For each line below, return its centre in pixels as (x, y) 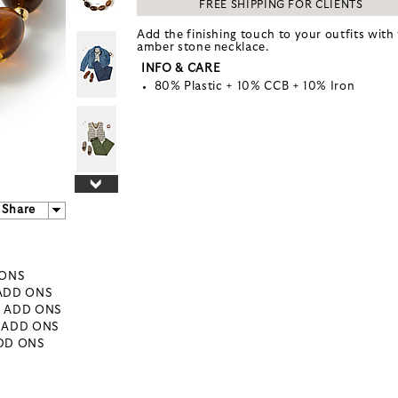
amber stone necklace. (203, 47)
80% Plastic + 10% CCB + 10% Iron (255, 86)
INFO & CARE (181, 68)
